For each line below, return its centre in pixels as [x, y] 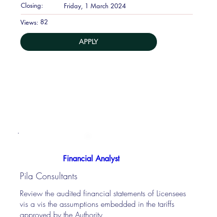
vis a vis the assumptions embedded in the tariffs [97, 204]
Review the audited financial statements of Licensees [103, 193]
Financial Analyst [92, 159]
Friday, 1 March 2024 [95, 6]
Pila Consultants [49, 176]
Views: [30, 22]
